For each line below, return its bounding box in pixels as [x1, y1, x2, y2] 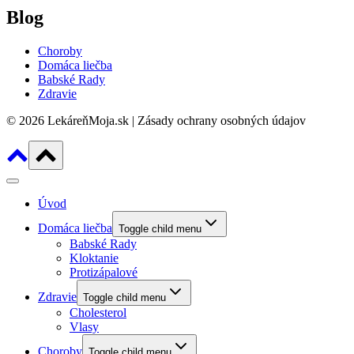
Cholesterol [70, 305, 126, 319]
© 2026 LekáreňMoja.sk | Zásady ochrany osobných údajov [6, 113, 306, 127]
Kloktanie [70, 250, 119, 265]
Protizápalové [70, 265, 137, 279]
